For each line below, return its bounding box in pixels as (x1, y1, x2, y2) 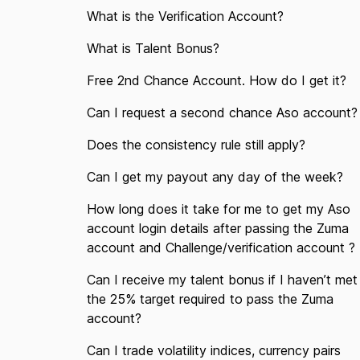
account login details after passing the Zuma (87, 220, 349, 236)
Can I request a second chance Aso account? (87, 104, 358, 121)
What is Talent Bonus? (87, 40, 219, 56)
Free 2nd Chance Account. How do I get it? (87, 72, 346, 88)
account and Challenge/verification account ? (87, 239, 355, 256)
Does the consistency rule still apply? (87, 137, 305, 153)
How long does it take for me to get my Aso (87, 201, 350, 217)
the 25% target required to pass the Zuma (87, 291, 333, 307)
